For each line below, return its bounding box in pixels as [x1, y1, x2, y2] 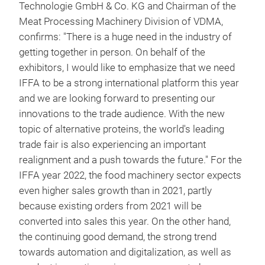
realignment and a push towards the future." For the [19, 154, 242, 166]
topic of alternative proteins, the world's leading [19, 124, 224, 135]
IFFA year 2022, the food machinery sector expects [19, 170, 241, 181]
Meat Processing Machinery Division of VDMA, [19, 16, 223, 27]
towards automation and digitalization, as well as [19, 247, 231, 258]
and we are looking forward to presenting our [19, 93, 215, 104]
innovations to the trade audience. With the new [19, 108, 225, 119]
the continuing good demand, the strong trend [19, 231, 216, 243]
